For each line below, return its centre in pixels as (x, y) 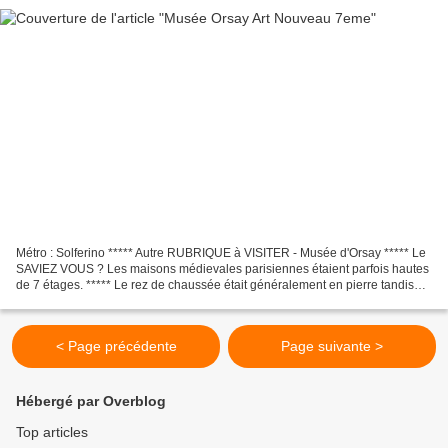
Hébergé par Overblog (91, 401)
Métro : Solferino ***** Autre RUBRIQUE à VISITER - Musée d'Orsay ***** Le (221, 252)
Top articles (52, 432)
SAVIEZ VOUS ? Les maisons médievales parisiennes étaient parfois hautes (222, 268)
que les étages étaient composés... (110, 300)
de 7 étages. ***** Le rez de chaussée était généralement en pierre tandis (215, 284)
